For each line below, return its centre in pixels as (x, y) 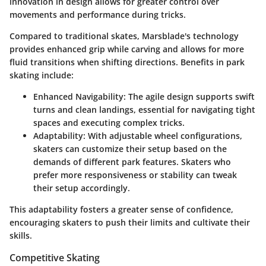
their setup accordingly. (82, 188)
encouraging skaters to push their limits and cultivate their (130, 222)
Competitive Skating (55, 258)
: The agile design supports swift (189, 96)
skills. (21, 235)
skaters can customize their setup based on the (130, 149)
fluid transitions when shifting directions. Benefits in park (127, 62)
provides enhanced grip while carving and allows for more (127, 49)
